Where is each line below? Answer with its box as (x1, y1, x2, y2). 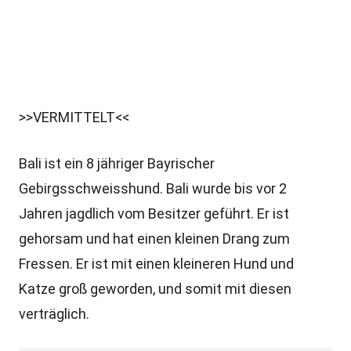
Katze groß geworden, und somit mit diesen (19, 280, 291, 297)
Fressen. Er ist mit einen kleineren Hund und (19, 255, 294, 272)
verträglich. (19, 306, 89, 322)
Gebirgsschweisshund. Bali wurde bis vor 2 (19, 180, 287, 197)
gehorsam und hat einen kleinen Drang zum (19, 230, 290, 247)
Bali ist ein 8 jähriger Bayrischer (19, 155, 215, 172)
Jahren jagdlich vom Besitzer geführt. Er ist (19, 205, 289, 222)
